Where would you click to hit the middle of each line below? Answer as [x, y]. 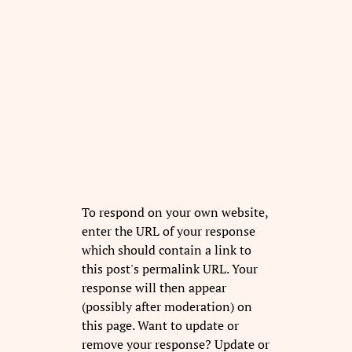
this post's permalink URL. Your [170, 268]
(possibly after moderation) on [167, 306]
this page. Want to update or [160, 325]
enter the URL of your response [169, 231]
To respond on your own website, [175, 212]
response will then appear [154, 287]
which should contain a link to [167, 249]
